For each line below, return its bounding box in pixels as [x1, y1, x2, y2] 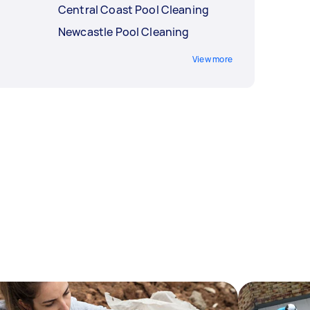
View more [192, 53, 232, 66]
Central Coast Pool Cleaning [58, 2, 210, 18]
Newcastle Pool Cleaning [58, 24, 190, 40]
